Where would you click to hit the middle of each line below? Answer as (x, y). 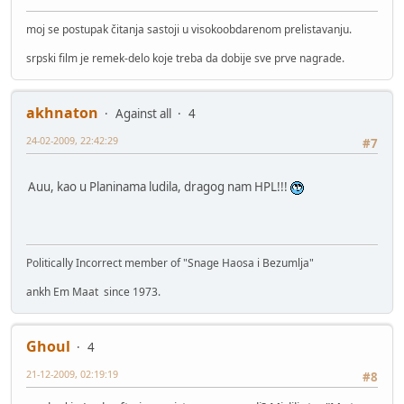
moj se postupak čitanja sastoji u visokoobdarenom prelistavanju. (189, 29)
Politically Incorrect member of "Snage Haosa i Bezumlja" (170, 262)
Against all (143, 113)
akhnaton (62, 112)
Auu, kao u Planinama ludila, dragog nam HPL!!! (159, 187)
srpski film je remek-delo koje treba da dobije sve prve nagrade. (185, 58)
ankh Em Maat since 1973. (93, 291)
